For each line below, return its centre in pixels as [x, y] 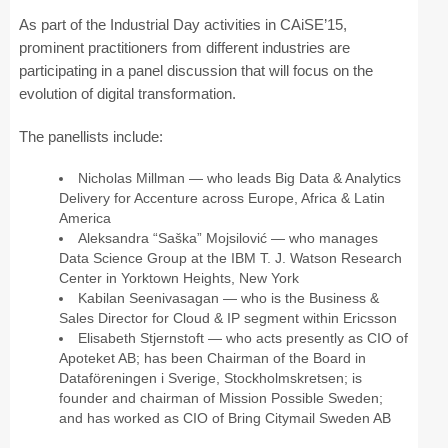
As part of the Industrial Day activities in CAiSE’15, [182, 24]
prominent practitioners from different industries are [184, 47]
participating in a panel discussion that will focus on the [195, 70]
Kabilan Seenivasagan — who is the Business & [229, 297]
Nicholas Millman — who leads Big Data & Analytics [240, 177]
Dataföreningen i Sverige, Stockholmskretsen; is [211, 377]
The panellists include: [90, 136]
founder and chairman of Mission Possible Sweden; [221, 397]
